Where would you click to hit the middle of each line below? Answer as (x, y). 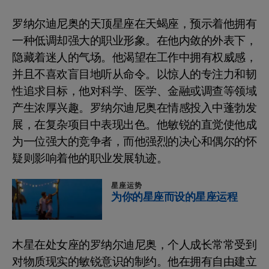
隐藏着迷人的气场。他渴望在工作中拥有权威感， (134, 58)
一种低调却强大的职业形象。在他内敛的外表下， (134, 41)
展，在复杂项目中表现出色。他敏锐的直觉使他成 (134, 125)
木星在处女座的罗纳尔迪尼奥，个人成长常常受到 (134, 245)
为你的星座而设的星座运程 (174, 198)
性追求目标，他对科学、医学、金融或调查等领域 (134, 92)
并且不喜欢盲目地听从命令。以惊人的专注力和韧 (134, 75)
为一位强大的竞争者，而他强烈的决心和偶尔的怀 (134, 142)
